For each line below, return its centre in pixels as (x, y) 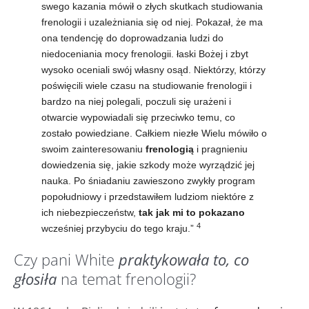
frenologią (170, 149)
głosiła (35, 279)
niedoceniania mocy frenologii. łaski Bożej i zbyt (145, 53)
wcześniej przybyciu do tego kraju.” (119, 228)
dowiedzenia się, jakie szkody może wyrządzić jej (148, 165)
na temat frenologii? (126, 279)
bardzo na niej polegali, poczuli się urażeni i (136, 101)
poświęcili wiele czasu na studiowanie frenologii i (147, 85)
